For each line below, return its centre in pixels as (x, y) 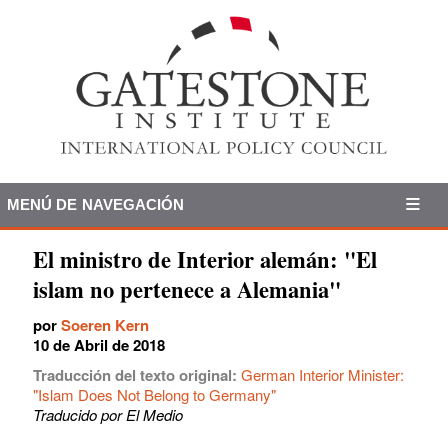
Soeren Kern (105, 324)
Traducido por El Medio (108, 414)
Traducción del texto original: (137, 374)
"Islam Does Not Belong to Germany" (154, 394)
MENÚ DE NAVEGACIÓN (95, 204)
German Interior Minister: (322, 374)
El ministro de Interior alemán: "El (205, 259)
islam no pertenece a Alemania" (187, 289)
